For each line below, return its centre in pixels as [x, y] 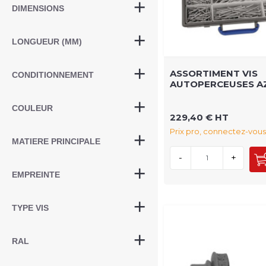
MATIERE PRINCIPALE [56, 141]
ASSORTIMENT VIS [214, 73]
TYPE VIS [30, 208]
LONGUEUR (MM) [47, 42]
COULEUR [32, 108]
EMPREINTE [36, 175]
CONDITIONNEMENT [53, 75]
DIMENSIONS [38, 8]
